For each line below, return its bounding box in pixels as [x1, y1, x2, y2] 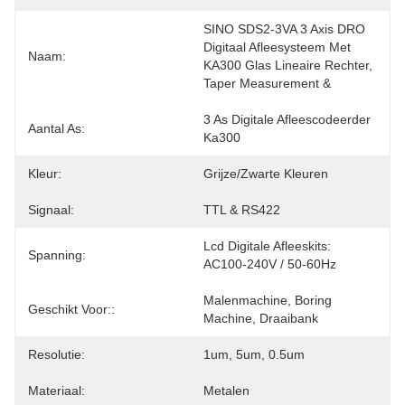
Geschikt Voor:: [28, 302, 115, 316]
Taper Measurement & [203, 76, 334, 90]
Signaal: [28, 202, 74, 217]
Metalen [203, 383, 250, 398]
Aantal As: [28, 121, 85, 136]
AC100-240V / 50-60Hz [203, 257, 336, 271]
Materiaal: [28, 383, 85, 398]
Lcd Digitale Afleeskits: [203, 239, 331, 253]
